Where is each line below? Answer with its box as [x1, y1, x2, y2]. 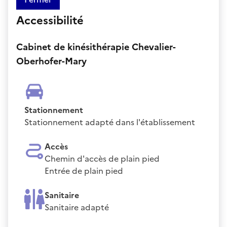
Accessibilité [16, 12, 84, 29]
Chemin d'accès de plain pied [45, 152, 160, 165]
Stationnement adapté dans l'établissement [24, 116, 195, 128]
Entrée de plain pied [45, 164, 123, 177]
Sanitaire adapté [45, 201, 109, 213]
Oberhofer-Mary [16, 54, 87, 68]
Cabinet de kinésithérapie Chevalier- [16, 40, 176, 54]
